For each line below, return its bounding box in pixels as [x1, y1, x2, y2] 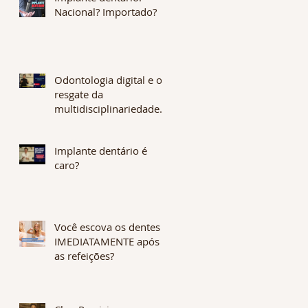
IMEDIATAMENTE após [54, 234, 159, 248]
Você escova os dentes [54, 219, 160, 234]
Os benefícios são [54, 115, 137, 130]
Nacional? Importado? [54, 4, 157, 19]
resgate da [54, 87, 103, 101]
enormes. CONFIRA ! [54, 130, 151, 144]
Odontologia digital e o [54, 72, 162, 87]
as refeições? [54, 248, 114, 263]
